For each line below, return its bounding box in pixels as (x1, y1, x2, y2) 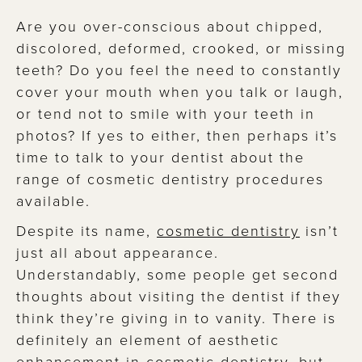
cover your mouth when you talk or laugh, (16, 82, 343, 102)
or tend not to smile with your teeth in (16, 103, 315, 124)
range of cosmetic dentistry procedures (16, 169, 324, 189)
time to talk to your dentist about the (16, 147, 305, 167)
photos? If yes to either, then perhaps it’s (16, 125, 338, 145)
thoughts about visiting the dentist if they (16, 286, 341, 306)
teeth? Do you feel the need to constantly (16, 60, 342, 80)
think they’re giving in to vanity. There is (16, 308, 336, 328)
